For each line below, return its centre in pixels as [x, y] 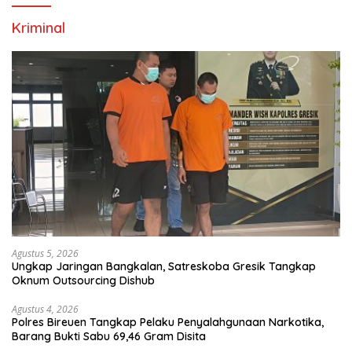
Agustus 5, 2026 [45, 253]
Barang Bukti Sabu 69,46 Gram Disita [109, 336]
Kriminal [38, 28]
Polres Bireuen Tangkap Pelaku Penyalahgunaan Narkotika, [168, 322]
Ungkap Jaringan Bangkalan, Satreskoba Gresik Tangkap [164, 266]
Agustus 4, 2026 [45, 309]
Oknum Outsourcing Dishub [83, 280]
